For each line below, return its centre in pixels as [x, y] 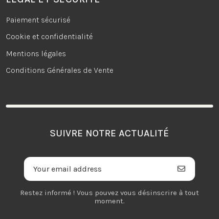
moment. [109, 201]
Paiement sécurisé [38, 20]
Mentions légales [36, 53]
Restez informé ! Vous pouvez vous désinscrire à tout [109, 193]
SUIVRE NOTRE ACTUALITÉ [109, 133]
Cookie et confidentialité [49, 37]
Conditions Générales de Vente [60, 70]
